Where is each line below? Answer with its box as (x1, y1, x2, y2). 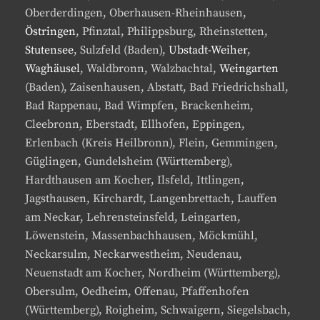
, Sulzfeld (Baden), (74, 43, 169, 57)
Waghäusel (25, 61, 80, 76)
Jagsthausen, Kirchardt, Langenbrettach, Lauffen (25, 191, 277, 206)
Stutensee (25, 43, 74, 57)
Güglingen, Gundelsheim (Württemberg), (25, 154, 233, 169)
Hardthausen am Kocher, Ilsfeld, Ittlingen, (25, 173, 244, 187)
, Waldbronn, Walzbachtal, (80, 61, 219, 76)
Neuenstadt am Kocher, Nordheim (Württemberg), (25, 266, 281, 280)
